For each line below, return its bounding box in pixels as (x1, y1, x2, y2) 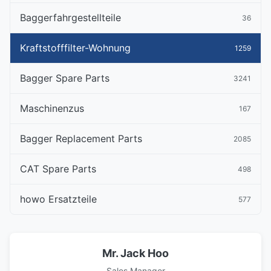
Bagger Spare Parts (20, 72, 109, 84)
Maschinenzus (20, 102, 84, 114)
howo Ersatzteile (20, 193, 97, 205)
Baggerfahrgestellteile (20, 11, 121, 24)
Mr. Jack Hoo (102, 247, 169, 260)
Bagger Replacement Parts (20, 132, 142, 145)
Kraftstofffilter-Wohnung (20, 42, 131, 54)
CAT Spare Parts (20, 163, 96, 175)
